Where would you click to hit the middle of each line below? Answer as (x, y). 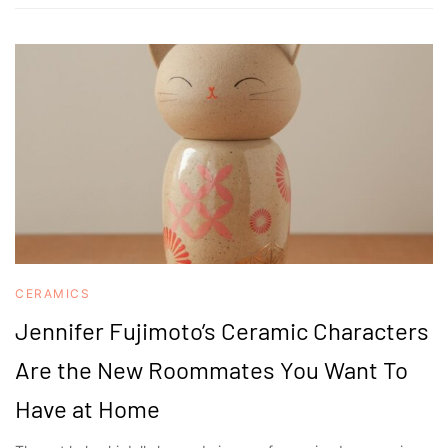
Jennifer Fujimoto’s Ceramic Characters (222, 330)
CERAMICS (52, 293)
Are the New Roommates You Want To (211, 369)
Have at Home (87, 408)
